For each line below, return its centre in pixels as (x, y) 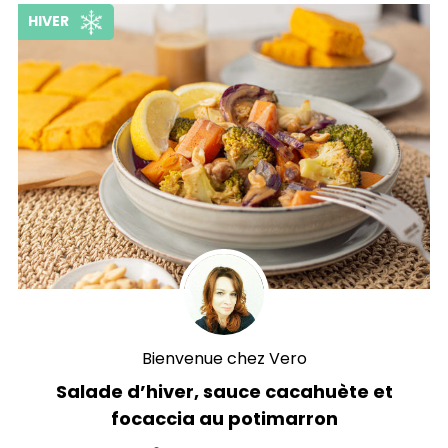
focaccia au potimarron (224, 419)
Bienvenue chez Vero (224, 359)
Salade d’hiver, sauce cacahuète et (224, 392)
